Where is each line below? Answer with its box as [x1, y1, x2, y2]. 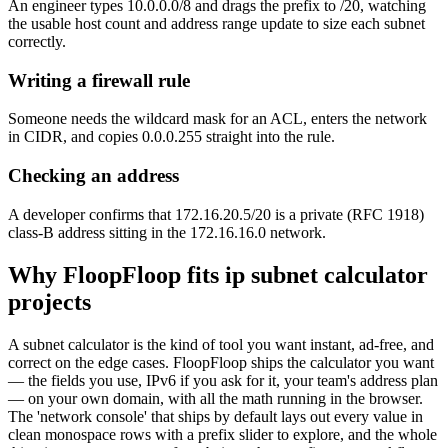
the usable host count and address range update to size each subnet [8, 14, 425, 32]
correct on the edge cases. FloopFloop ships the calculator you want [8, 353, 434, 371]
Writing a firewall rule [8, 69, 190, 91]
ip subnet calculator [225, 261, 428, 288]
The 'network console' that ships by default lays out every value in [8, 407, 423, 425]
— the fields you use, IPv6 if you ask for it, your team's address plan [8, 371, 438, 389]
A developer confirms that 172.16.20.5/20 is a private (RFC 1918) [8, 205, 424, 223]
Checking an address [8, 165, 179, 187]
